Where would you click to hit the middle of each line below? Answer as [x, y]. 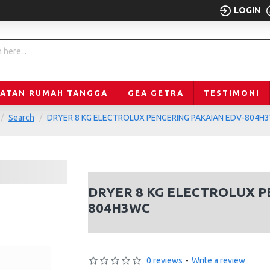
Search [21, 118]
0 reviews [165, 260]
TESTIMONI [232, 93]
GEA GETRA [156, 93]
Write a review [218, 260]
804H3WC [119, 208]
